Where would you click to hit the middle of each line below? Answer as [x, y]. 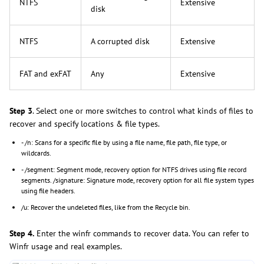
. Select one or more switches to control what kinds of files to [143, 111]
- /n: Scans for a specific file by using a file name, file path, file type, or [124, 143]
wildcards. [36, 153]
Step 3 [21, 111]
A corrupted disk [120, 42]
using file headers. [48, 191]
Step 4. [22, 234]
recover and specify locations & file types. [85, 124]
